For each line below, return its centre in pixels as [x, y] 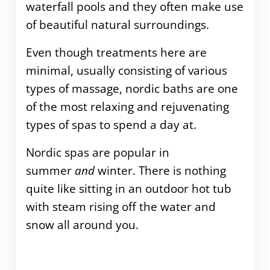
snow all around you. [82, 225]
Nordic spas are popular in [97, 153]
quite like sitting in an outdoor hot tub [128, 189]
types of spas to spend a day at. [111, 125]
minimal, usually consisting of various [126, 71]
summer [50, 171]
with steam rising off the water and [121, 207]
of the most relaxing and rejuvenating [127, 107]
